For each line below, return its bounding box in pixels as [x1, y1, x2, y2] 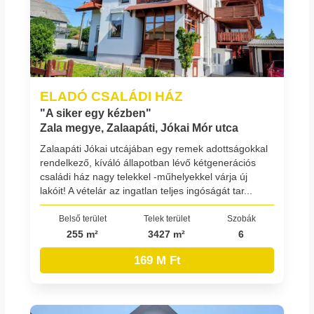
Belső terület [58, 213, 107, 223]
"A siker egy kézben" [40, 107, 151, 120]
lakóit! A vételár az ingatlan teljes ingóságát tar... [40, 185, 252, 197]
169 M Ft [133, 253, 181, 267]
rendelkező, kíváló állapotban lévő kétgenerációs [40, 157, 256, 169]
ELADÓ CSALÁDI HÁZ [40, 88, 183, 104]
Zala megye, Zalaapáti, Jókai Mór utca [40, 122, 238, 135]
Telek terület [143, 213, 190, 223]
